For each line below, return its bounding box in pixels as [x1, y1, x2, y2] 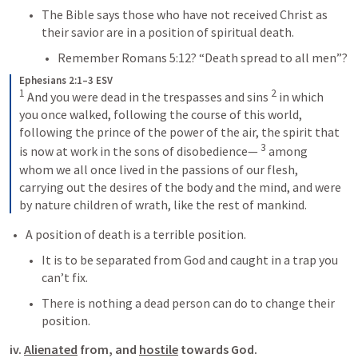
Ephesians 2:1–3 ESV [19, 73, 113, 87]
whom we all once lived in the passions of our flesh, [19, 161, 298, 177]
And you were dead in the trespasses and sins [25, 89, 271, 105]
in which [276, 89, 324, 105]
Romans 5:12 [121, 49, 191, 66]
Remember [58, 49, 121, 66]
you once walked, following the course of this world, [19, 106, 302, 123]
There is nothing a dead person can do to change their [42, 294, 335, 311]
